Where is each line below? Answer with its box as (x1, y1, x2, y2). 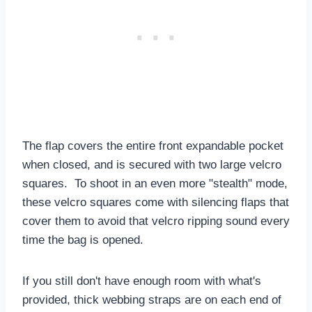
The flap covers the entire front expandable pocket (22, 139, 283, 153)
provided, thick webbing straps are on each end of (22, 292, 281, 306)
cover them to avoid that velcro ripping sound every (22, 214, 290, 228)
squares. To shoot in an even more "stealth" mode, (22, 176, 288, 190)
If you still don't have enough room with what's (22, 274, 261, 288)
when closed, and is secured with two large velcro (22, 157, 281, 171)
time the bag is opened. (22, 233, 143, 247)
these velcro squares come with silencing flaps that (22, 195, 289, 209)
